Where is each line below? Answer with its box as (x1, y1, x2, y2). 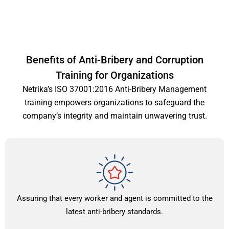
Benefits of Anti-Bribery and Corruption (26, 53, 203, 66)
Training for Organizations (55, 68, 174, 81)
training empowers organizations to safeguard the (25, 97, 204, 107)
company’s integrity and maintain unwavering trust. (22, 110, 207, 121)
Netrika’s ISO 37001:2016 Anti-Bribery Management (22, 84, 207, 94)
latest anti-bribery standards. (66, 207, 163, 216)
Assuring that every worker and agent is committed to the (16, 193, 213, 203)
